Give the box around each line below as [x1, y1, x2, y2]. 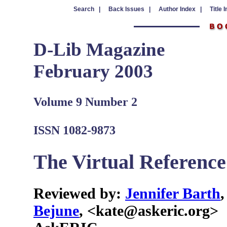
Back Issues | [108, 6, 150, 13]
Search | [73, 6, 100, 13]
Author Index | [158, 6, 202, 13]
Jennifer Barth [125, 185, 220, 202]
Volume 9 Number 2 [33, 94, 137, 108]
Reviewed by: [33, 185, 125, 202]
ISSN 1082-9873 [33, 123, 116, 137]
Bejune [33, 202, 79, 219]
